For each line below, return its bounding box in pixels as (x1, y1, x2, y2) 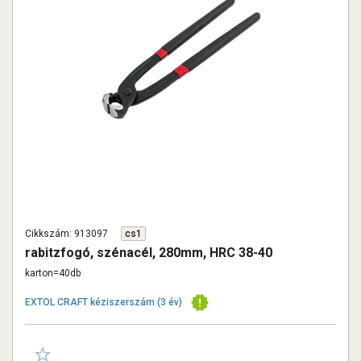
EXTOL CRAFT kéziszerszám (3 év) (25, 297, 182, 308)
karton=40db (25, 268, 81, 279)
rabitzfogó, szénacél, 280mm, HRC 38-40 (25, 245, 272, 260)
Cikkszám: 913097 (25, 228, 108, 239)
